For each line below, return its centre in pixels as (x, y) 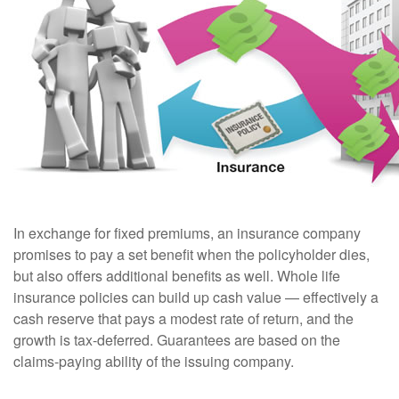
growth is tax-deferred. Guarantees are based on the (177, 340)
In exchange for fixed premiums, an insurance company (187, 233)
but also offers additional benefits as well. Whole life (177, 276)
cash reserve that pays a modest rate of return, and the (183, 319)
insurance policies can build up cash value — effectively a (196, 297)
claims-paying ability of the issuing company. (154, 362)
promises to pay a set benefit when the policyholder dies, (191, 255)
